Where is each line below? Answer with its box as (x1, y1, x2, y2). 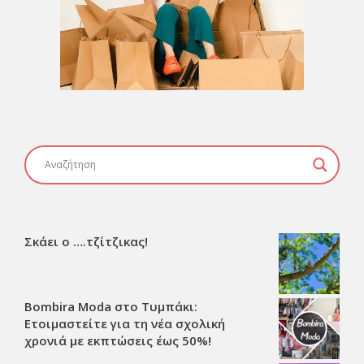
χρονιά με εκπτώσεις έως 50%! (24, 331, 211, 349)
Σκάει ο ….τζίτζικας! (24, 232, 148, 249)
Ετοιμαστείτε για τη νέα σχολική (24, 314, 225, 331)
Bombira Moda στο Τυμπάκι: (24, 297, 197, 314)
